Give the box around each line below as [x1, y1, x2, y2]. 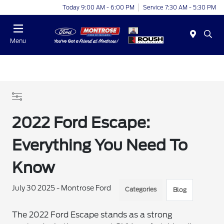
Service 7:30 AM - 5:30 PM [143, 3, 216, 11]
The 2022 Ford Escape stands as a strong [12, 210, 173, 219]
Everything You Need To [12, 136, 188, 154]
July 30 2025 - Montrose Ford [12, 184, 111, 192]
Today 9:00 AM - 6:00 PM [62, 3, 134, 11]
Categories [125, 185, 157, 193]
